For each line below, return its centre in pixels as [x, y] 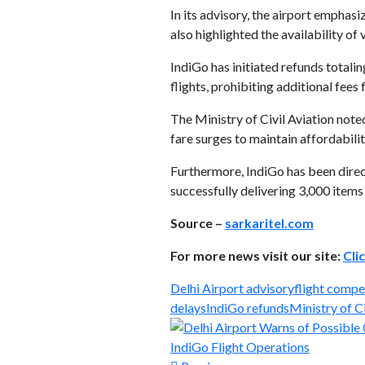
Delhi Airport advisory [232, 288]
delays [188, 308]
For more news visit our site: [257, 255]
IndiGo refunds [248, 308]
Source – [198, 223]
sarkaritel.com [269, 223]
